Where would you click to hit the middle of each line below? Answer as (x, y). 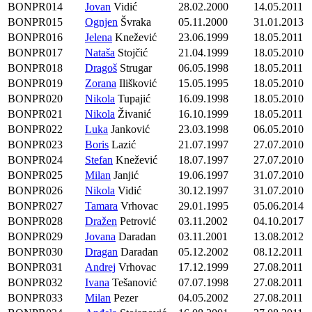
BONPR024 (35, 160)
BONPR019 (35, 84)
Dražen (101, 221)
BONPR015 (35, 22)
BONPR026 (35, 191)
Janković (129, 130)
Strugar (134, 68)
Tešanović (133, 283)
